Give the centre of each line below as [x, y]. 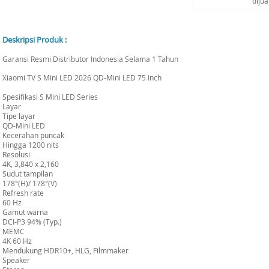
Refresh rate [23, 193]
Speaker [16, 260]
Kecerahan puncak [33, 135]
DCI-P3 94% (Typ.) [32, 222]
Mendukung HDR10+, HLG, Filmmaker [65, 250]
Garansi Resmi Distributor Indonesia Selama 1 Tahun [90, 59]
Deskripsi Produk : [35, 40]
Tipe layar [19, 116]
